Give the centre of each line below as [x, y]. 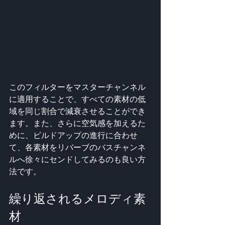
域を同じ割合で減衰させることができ [77, 111]
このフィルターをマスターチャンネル [77, 87]
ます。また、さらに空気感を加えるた [77, 123]
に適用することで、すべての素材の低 [77, 99]
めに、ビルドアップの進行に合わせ [73, 135]
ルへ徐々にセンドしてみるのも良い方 [77, 159]
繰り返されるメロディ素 [77, 198]
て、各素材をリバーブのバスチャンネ [77, 147]
